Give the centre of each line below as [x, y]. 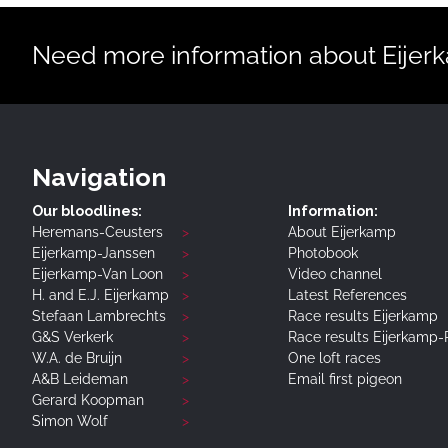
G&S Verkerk [72, 336]
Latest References [347, 294]
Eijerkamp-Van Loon [97, 273]
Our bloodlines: [87, 210]
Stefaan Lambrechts [99, 315]
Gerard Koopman [88, 399]
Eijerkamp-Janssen [93, 252]
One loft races [334, 357]
